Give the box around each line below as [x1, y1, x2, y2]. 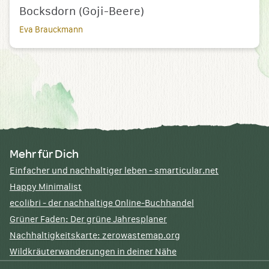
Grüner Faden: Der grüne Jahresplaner [10, 214, 167, 225]
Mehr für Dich [10, 145, 79, 162]
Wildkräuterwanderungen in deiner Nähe [10, 247, 177, 258]
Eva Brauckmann [19, 25, 83, 35]
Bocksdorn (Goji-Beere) [19, 5, 144, 18]
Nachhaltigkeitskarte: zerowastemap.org [10, 231, 180, 241]
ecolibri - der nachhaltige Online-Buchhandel [10, 198, 194, 209]
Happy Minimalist [10, 182, 82, 193]
